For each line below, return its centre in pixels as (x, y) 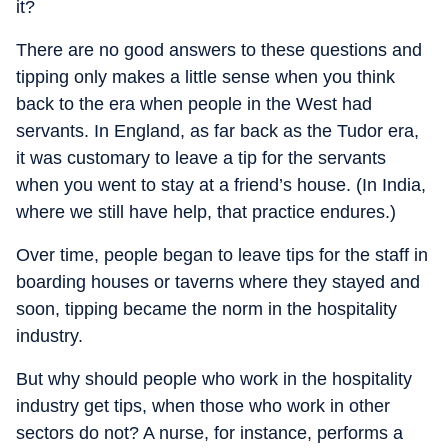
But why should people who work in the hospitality (214, 379)
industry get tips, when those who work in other (203, 406)
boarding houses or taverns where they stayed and (218, 282)
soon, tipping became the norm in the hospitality (206, 309)
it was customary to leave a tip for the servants (201, 158)
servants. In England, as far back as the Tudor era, (217, 131)
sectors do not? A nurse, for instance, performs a (209, 433)
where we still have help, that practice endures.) (206, 212)
